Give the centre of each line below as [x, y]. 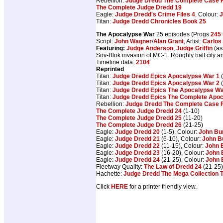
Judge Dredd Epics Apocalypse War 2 [166, 83]
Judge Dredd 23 [137, 153]
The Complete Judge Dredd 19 [139, 7]
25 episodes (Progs [183, 34]
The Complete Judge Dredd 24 [139, 111]
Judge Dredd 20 [137, 132]
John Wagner [133, 41]
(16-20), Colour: [183, 153]
